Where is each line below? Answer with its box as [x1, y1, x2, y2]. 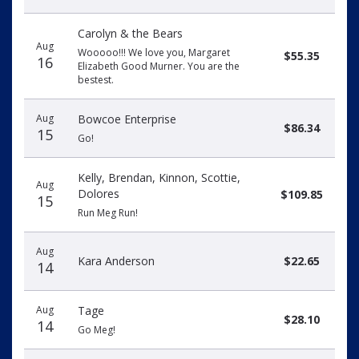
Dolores [78, 186, 119, 201]
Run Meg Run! [78, 206, 138, 220]
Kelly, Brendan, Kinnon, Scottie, [78, 170, 240, 185]
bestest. [78, 73, 114, 87]
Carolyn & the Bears [78, 26, 183, 41]
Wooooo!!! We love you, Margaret [78, 46, 230, 59]
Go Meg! [78, 323, 115, 337]
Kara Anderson [78, 253, 155, 268]
